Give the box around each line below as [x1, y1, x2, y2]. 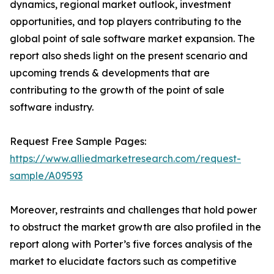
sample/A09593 [10, 169, 83, 182]
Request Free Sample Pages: [10, 135, 146, 148]
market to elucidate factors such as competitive [10, 255, 237, 268]
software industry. [10, 101, 94, 114]
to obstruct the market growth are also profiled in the [10, 221, 261, 234]
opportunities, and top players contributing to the [10, 15, 242, 28]
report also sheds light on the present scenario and [10, 50, 248, 62]
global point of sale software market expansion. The [10, 32, 255, 45]
